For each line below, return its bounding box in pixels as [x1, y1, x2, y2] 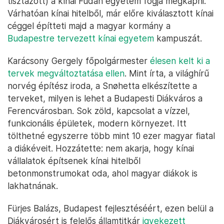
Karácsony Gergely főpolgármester [7, 55, 150, 66]
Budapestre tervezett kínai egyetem [7, 32, 154, 43]
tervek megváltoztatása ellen [7, 67, 124, 78]
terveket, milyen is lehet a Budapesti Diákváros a [7, 92, 202, 103]
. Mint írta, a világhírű [124, 67, 209, 78]
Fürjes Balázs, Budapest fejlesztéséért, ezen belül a [7, 202, 213, 213]
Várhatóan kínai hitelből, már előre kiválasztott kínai [7, 7, 213, 18]
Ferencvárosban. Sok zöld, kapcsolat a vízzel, [7, 105, 190, 116]
